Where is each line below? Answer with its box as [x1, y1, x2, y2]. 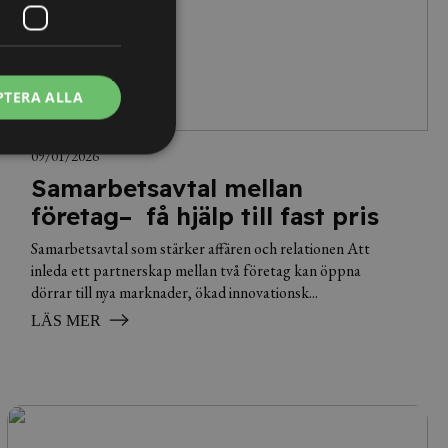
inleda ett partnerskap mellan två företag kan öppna [30, 260, 361, 281]
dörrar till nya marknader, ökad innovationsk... [30, 282, 318, 303]
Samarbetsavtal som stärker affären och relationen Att [30, 238, 370, 259]
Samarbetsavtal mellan [30, 173, 303, 203]
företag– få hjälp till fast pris [30, 201, 379, 231]
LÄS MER [30, 312, 101, 329]
